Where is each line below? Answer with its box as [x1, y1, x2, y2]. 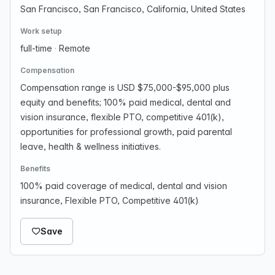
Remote [56, 43, 90, 53]
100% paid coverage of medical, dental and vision [20, 180, 227, 191]
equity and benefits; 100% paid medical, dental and [20, 97, 231, 107]
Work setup [20, 26, 62, 36]
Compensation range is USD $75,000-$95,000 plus [20, 82, 230, 93]
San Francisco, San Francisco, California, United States [20, 4, 246, 14]
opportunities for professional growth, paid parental [20, 126, 232, 137]
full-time [20, 43, 55, 53]
